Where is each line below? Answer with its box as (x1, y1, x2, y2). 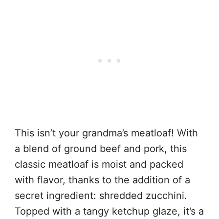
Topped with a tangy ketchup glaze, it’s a (15, 205, 204, 217)
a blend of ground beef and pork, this (15, 142, 187, 154)
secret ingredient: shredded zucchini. (15, 189, 187, 201)
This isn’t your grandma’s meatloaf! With (15, 127, 198, 139)
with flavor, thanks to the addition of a (15, 174, 190, 186)
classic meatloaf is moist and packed (15, 158, 183, 170)
